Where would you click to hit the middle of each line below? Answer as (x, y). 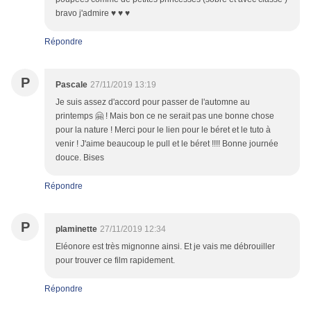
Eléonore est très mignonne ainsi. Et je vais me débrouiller (165, 247)
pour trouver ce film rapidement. (115, 261)
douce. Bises (80, 158)
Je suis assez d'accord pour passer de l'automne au (153, 102)
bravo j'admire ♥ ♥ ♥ (93, 14)
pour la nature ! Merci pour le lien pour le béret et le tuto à (163, 130)
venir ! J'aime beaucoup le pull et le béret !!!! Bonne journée (167, 144)
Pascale (72, 85)
